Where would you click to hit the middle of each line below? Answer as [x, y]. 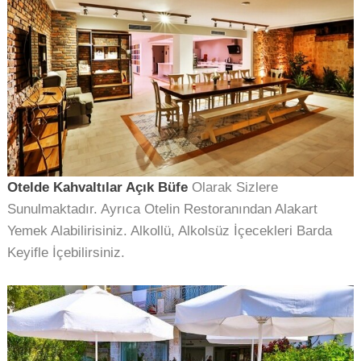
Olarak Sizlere [233, 187]
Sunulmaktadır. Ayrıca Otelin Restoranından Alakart [163, 209]
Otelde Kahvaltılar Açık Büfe [98, 187]
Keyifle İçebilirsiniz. [66, 253]
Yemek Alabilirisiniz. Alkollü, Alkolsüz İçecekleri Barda [170, 231]
